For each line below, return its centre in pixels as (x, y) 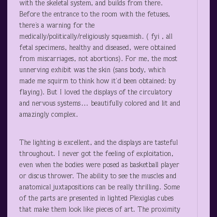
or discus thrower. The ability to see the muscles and (98, 176)
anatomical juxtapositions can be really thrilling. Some (100, 187)
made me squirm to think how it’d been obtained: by (98, 81)
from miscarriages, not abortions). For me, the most (99, 59)
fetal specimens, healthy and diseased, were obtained (98, 48)
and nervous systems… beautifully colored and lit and (100, 104)
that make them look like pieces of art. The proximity (100, 210)
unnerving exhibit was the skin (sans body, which (93, 70)
